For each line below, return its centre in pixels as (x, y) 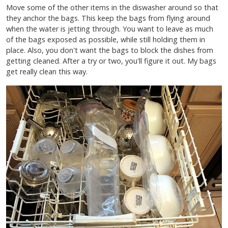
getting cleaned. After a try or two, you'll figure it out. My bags (111, 61)
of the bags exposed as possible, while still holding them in (106, 39)
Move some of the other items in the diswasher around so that (112, 7)
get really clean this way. (48, 71)
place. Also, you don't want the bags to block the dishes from (110, 50)
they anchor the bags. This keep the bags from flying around (108, 18)
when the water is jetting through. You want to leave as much (110, 28)
